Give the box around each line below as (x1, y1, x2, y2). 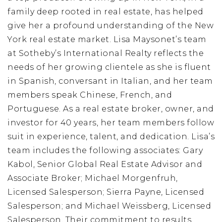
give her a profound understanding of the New (7, 21, 214, 30)
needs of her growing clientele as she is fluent (7, 62, 211, 72)
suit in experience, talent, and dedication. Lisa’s (7, 132, 215, 141)
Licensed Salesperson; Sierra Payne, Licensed (7, 187, 204, 197)
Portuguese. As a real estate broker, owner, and (7, 104, 214, 113)
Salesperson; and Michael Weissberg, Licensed (7, 201, 211, 211)
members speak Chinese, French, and (7, 90, 172, 100)
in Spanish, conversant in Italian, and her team (7, 76, 213, 86)
